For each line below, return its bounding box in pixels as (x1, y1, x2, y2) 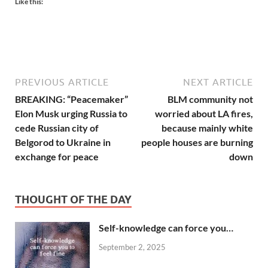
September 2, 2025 (99, 242, 166, 252)
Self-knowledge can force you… (99, 221, 233, 233)
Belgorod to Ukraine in (15, 136, 111, 148)
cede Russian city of (15, 121, 99, 133)
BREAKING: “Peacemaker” (15, 93, 128, 105)
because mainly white (162, 121, 253, 133)
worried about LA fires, (155, 107, 253, 119)
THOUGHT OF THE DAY (15, 193, 132, 206)
